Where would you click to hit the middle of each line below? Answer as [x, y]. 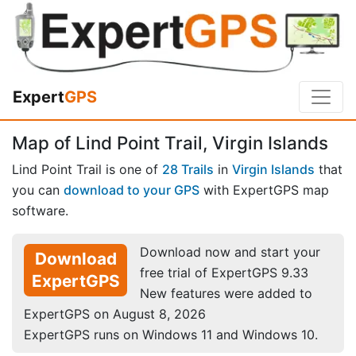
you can [38, 190]
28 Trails [188, 169]
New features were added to [226, 293]
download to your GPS [132, 190]
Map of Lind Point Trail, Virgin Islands [170, 143]
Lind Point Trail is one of [87, 169]
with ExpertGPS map [264, 190]
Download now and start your [230, 252]
